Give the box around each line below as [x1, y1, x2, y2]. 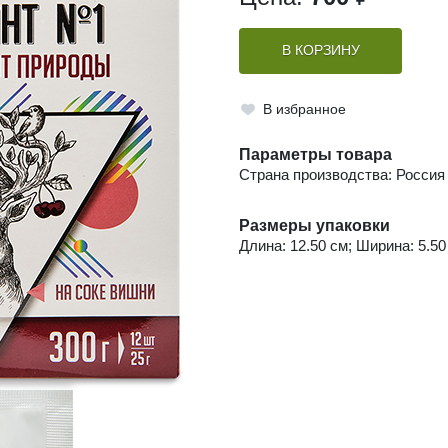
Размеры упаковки [239, 217, 390, 235]
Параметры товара [239, 146, 392, 164]
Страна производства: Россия [239, 166, 445, 184]
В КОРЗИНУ [281, 43, 360, 59]
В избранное [262, 101, 346, 117]
